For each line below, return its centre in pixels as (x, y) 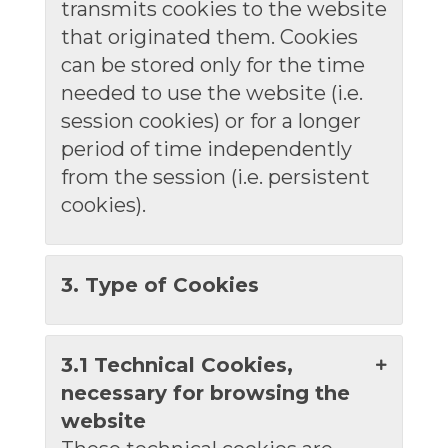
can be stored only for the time (212, 65)
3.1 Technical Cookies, (176, 365)
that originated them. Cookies (209, 37)
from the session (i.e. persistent (215, 177)
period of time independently (206, 149)
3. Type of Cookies (159, 285)
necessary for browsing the (205, 393)
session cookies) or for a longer (210, 121)
